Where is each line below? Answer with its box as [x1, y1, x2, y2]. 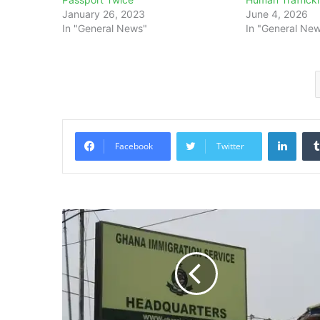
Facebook [115, 140, 153, 153]
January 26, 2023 [62, 8, 145, 21]
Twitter [216, 140, 244, 153]
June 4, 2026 [246, 8, 309, 21]
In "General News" [62, 22, 147, 35]
